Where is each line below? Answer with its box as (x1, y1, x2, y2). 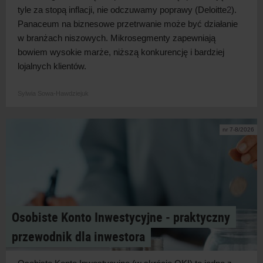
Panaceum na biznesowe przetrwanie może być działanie (18, 18, 238, 29)
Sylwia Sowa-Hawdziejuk (18, 89, 89, 97)
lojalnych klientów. (18, 60, 86, 71)
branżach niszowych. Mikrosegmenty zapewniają (26, 32, 215, 43)
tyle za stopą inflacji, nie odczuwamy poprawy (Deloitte (18, 4, 227, 15)
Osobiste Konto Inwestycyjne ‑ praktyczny (12, 208, 230, 225)
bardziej (194, 46, 224, 57)
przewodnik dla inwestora (12, 227, 145, 245)
